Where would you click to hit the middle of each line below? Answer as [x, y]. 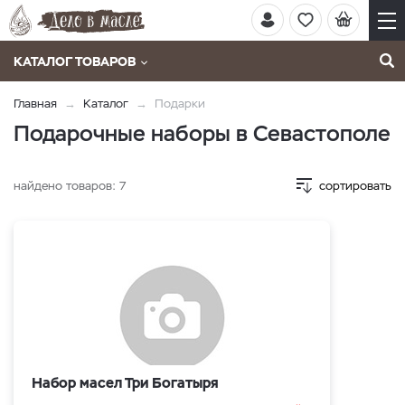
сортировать [355, 186]
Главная [35, 104]
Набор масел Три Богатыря [125, 383]
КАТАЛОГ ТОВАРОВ [75, 61]
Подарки [180, 104]
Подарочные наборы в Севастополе [202, 133]
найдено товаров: [66, 186]
